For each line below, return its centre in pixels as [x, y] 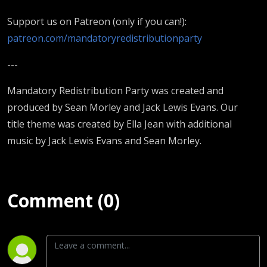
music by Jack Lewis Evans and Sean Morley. [104, 140]
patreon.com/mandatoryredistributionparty [105, 38]
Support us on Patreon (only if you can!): [97, 21]
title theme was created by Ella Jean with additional [119, 124]
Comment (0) [63, 200]
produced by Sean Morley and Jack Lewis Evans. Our [122, 107]
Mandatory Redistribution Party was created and [115, 90]
